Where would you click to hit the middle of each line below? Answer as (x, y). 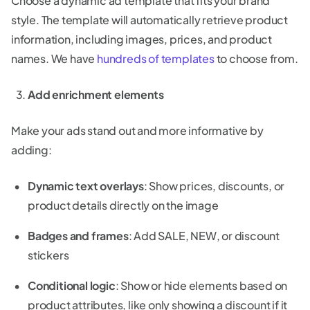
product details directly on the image (123, 206)
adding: (31, 150)
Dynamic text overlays (86, 186)
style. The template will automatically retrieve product (149, 20)
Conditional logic (72, 286)
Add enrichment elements (96, 95)
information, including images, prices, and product (142, 39)
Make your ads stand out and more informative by (137, 131)
